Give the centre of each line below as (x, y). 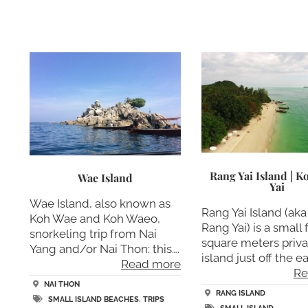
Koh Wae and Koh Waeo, (95, 219)
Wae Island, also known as (100, 204)
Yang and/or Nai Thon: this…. (104, 249)
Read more (151, 264)
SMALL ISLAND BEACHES (93, 299)
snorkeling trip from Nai (93, 234)
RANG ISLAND (241, 293)
